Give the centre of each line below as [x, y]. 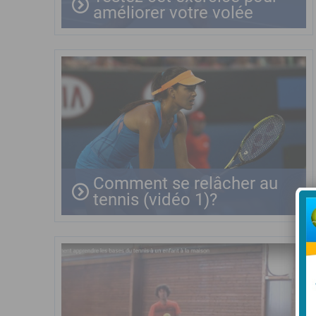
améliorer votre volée [173, 13]
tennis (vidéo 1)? [155, 200]
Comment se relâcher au [186, 183]
